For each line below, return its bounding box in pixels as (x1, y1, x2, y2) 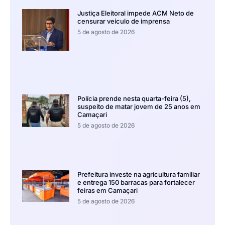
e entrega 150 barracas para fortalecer (77, 178, 195, 187)
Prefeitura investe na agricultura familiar (77, 170, 200, 179)
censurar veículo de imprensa (77, 17, 170, 26)
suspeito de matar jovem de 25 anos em (77, 102, 200, 111)
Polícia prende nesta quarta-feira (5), (77, 94, 191, 103)
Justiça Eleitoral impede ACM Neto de (77, 9, 194, 18)
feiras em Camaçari (77, 186, 138, 195)
